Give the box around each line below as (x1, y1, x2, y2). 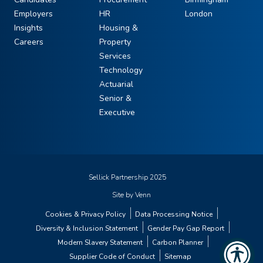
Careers (14, 36, 43, 48)
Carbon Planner (151, 238, 203, 248)
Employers (14, 8, 53, 20)
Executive (99, 107, 136, 119)
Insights (14, 22, 43, 34)
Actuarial (99, 79, 134, 90)
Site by (112, 190, 135, 200)
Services (99, 50, 131, 62)
